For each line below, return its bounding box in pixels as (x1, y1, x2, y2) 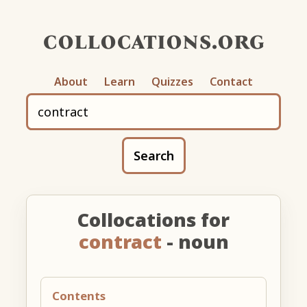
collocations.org (42, 25, 265, 56)
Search (133, 147, 174, 164)
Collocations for (77, 206, 230, 232)
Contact (210, 73, 253, 89)
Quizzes (151, 73, 193, 89)
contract (78, 228, 162, 254)
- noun (161, 228, 229, 254)
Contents (52, 287, 106, 304)
